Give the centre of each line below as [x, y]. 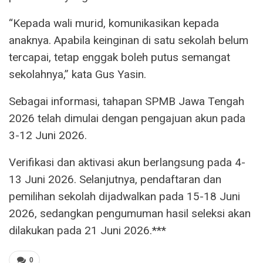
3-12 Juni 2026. [48, 136]
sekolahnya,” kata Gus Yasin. [77, 75]
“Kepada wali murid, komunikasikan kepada [114, 23]
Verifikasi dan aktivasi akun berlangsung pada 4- [127, 163]
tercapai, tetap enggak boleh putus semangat [119, 58]
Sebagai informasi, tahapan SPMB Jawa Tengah [127, 102]
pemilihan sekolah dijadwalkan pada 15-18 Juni [124, 197]
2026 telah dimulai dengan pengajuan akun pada [127, 119]
